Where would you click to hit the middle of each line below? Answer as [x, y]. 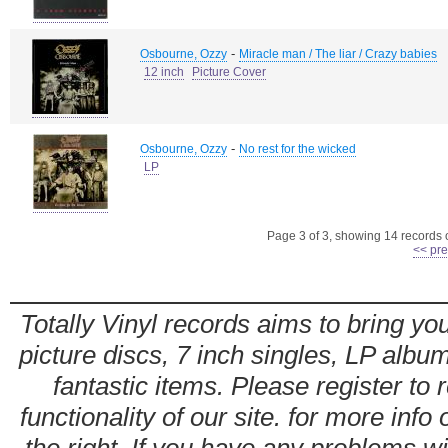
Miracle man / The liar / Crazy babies [338, 54]
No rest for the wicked [297, 149]
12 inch [164, 72]
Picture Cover [229, 72]
